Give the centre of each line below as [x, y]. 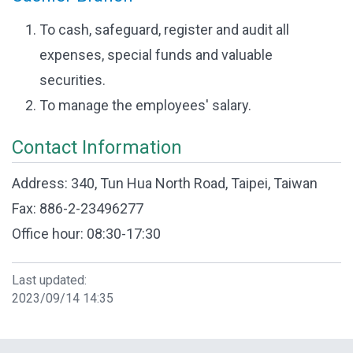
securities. [72, 80]
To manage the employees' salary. [145, 105]
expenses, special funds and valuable [156, 55]
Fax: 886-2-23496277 [78, 208]
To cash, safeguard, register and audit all [164, 30]
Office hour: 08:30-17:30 [86, 234]
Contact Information [97, 147]
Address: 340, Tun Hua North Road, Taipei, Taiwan [165, 183]
